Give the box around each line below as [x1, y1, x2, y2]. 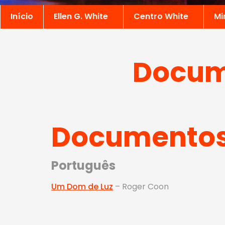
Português [51, 157, 116, 174]
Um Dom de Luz [51, 180, 113, 192]
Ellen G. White [54, 11, 108, 23]
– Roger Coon [113, 180, 169, 192]
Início [11, 11, 33, 23]
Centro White [134, 11, 188, 23]
